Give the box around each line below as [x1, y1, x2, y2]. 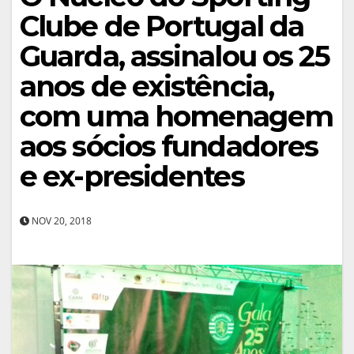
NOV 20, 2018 [29, 213, 92, 228]
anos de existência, [20, 68, 273, 104]
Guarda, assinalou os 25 [20, 38, 330, 73]
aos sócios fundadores [20, 128, 318, 164]
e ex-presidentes [20, 158, 244, 194]
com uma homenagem [20, 98, 333, 134]
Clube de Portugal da [20, 8, 304, 43]
